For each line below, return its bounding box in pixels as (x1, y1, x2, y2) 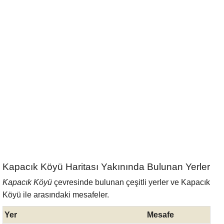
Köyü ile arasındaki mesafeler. (2, 190, 109, 199)
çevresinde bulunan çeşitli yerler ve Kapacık (52, 178, 210, 186)
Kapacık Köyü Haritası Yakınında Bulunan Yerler (2, 161, 210, 172)
